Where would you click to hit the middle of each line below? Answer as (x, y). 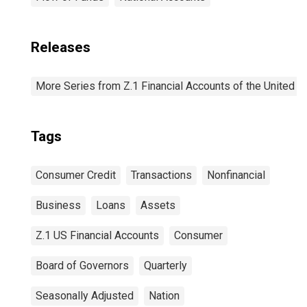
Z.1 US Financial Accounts (97, 235)
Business (58, 205)
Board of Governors (82, 266)
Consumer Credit (76, 175)
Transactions (161, 175)
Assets (158, 205)
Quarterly (165, 266)
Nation (164, 296)
